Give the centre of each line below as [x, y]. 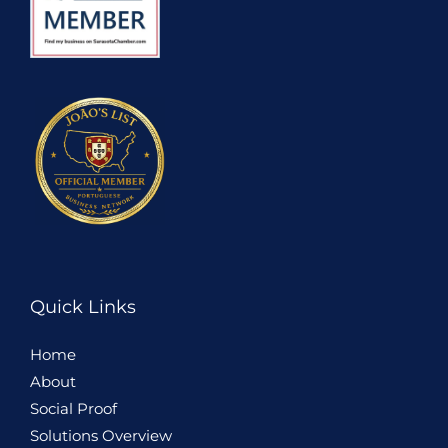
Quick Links [83, 307]
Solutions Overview [101, 435]
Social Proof [73, 408]
